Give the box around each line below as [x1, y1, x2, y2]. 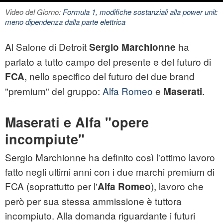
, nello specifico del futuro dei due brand [24, 69, 195, 83]
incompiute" [5, 129, 85, 149]
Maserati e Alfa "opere [5, 112, 149, 132]
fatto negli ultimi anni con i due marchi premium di [5, 165, 215, 179]
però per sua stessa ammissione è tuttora [5, 194, 182, 208]
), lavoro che [151, 179, 204, 193]
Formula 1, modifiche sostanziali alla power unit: [63, 6, 218, 17]
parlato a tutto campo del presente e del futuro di [5, 55, 211, 69]
